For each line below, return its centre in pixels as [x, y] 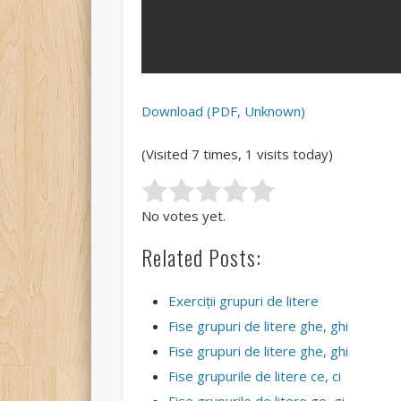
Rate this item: [187, 192]
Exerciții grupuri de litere [244, 301]
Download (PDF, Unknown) [224, 111]
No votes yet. [184, 216]
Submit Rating [317, 193]
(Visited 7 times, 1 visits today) [238, 154]
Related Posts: [202, 257]
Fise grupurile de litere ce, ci [255, 376]
